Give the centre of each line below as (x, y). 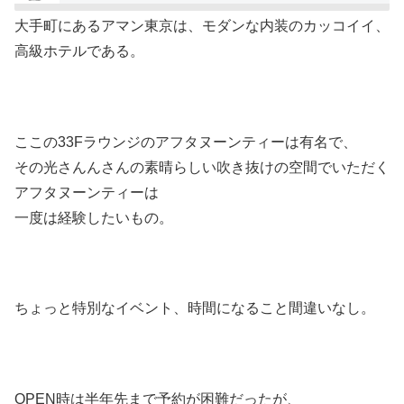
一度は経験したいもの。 (94, 217)
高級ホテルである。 (79, 50)
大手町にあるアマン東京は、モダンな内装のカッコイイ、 (202, 25)
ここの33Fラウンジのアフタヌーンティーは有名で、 (186, 142)
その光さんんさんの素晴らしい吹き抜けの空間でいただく (202, 167)
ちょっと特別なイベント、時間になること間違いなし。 (195, 308)
